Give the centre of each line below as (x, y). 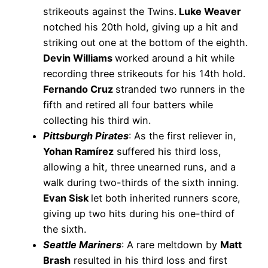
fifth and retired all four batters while (128, 105)
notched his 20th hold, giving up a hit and (141, 27)
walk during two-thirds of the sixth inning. (141, 183)
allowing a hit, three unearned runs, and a (139, 167)
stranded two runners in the (180, 89)
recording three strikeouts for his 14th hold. (144, 74)
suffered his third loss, (167, 152)
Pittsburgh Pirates (86, 136)
